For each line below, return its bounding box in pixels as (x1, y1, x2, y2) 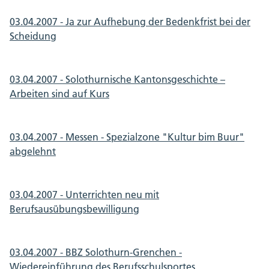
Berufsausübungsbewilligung (10, 203, 139, 215)
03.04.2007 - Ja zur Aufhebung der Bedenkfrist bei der (10, 16, 250, 28)
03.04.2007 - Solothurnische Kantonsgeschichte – (10, 73, 225, 85)
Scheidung (10, 30, 56, 42)
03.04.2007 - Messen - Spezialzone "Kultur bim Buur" (10, 131, 244, 143)
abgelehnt (10, 145, 56, 157)
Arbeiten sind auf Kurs (10, 88, 109, 100)
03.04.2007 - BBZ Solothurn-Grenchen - (10, 246, 182, 258)
